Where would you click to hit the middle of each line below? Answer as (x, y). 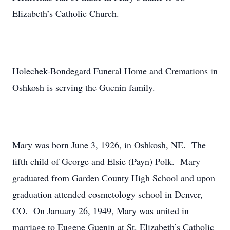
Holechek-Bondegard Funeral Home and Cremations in (115, 71)
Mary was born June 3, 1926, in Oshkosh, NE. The (109, 145)
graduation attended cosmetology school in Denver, (108, 194)
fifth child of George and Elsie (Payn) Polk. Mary (106, 161)
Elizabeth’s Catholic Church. (66, 13)
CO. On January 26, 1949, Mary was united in (101, 210)
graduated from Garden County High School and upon (114, 178)
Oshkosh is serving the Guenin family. (84, 87)
